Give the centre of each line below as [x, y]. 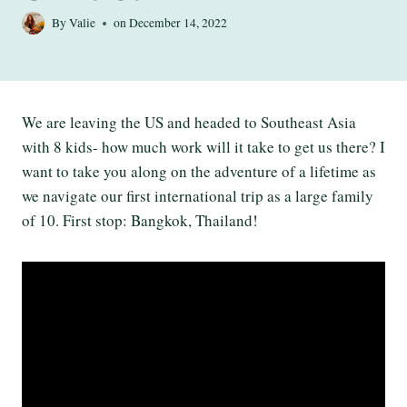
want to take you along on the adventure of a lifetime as [199, 171]
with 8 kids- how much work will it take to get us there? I [203, 147]
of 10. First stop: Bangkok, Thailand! [140, 220]
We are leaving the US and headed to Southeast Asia [189, 122]
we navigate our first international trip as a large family [198, 196]
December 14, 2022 [179, 23]
